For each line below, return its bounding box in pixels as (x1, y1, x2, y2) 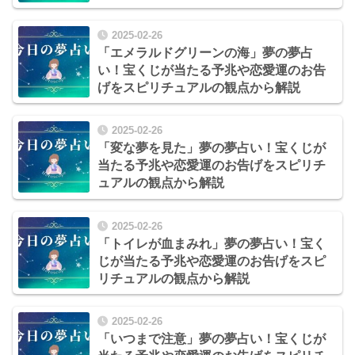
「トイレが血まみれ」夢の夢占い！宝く (97, 236, 326, 250)
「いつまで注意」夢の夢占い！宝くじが (97, 331, 326, 345)
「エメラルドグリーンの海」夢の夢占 (97, 46, 313, 60)
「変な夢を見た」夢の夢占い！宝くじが (97, 141, 326, 155)
